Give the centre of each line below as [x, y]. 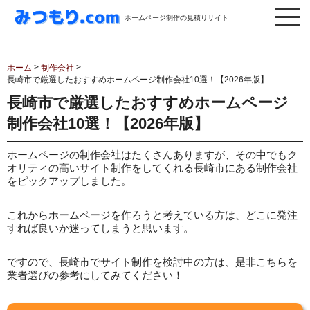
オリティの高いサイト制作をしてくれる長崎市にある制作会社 [152, 168]
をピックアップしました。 [69, 181]
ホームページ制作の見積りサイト [176, 17]
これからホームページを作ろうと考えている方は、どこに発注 [152, 215]
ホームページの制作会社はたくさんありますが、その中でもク [152, 155]
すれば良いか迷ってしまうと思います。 [100, 228]
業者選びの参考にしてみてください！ [95, 275]
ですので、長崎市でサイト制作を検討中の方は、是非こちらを [152, 262]
